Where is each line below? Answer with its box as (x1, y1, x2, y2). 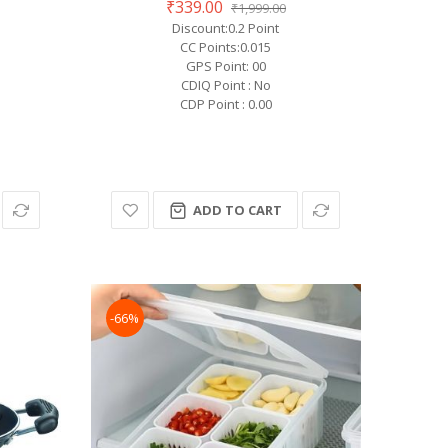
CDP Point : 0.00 (179, 95, 272, 114)
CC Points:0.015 (180, 38, 272, 57)
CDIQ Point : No (180, 76, 271, 95)
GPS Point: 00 (185, 57, 266, 76)
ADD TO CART (193, 201, 283, 220)
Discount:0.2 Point (172, 19, 280, 38)
